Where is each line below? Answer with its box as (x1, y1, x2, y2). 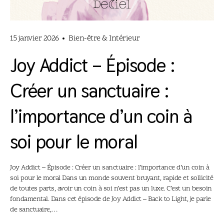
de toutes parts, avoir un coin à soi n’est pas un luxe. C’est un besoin (10, 183, 212, 193)
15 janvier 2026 (10, 32, 59, 44)
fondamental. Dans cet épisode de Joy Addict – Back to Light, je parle (10, 194, 211, 204)
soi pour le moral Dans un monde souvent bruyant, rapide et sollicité (10, 173, 213, 183)
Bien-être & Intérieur (68, 32, 140, 44)
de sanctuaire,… (10, 204, 58, 214)
